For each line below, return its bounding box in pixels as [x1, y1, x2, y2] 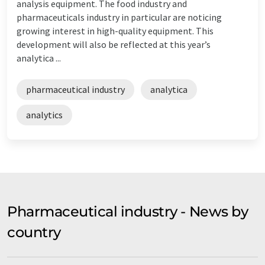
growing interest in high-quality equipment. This [17, 24, 214, 37]
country [7, 223, 61, 241]
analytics [26, 108, 63, 121]
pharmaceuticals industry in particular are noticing [17, 11, 222, 23]
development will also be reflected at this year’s [17, 38, 211, 50]
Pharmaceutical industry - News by [7, 202, 248, 220]
